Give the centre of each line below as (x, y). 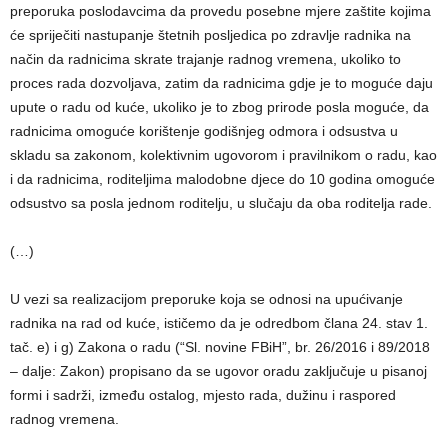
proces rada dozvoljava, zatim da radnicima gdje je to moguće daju (221, 83)
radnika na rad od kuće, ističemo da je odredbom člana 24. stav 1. (219, 323)
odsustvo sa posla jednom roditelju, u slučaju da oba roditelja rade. (221, 203)
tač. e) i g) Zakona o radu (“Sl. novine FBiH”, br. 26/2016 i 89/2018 (220, 347)
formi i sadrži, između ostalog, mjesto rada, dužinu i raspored (203, 395)
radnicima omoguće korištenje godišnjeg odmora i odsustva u (204, 131)
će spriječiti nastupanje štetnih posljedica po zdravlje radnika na (210, 35)
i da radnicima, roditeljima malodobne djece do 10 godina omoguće (222, 179)
